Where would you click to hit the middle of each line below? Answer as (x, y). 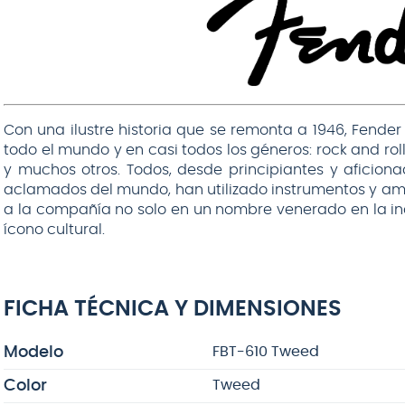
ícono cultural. (54, 229)
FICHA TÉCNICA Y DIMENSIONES (173, 309)
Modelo (33, 352)
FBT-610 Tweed (265, 351)
